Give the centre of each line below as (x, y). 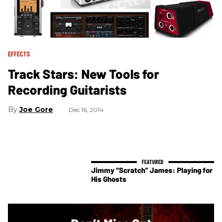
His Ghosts (109, 179)
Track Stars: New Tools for (83, 73)
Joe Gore (36, 109)
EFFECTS (19, 54)
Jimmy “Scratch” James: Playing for (152, 170)
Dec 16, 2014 (86, 110)
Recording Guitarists (67, 89)
